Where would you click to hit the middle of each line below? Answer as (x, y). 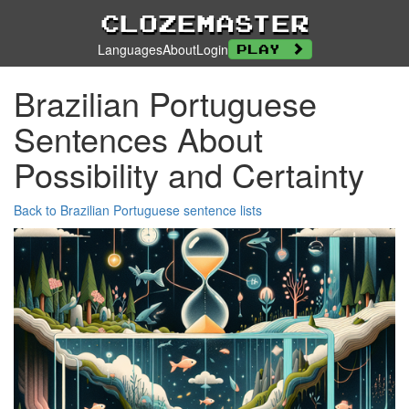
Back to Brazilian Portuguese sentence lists (138, 210)
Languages (130, 49)
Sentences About (138, 138)
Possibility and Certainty (189, 174)
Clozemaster (204, 23)
